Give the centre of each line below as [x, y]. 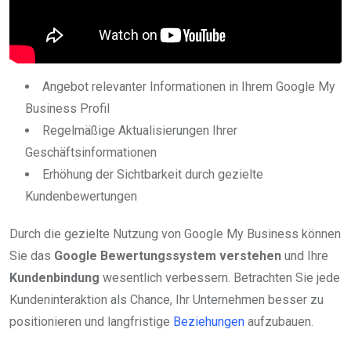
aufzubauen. [279, 321]
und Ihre [305, 255]
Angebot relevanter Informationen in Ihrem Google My [189, 86]
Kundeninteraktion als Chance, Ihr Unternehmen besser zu [166, 299]
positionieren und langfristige [91, 321]
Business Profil [67, 108]
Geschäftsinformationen [91, 152]
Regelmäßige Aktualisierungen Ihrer [140, 130]
